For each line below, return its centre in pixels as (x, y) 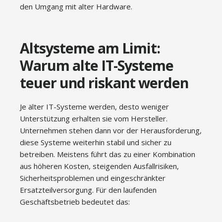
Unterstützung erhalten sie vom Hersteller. (94, 118)
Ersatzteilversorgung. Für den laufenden (88, 190)
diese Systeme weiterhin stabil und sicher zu (96, 142)
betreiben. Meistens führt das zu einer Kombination (108, 154)
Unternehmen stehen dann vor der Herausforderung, (111, 130)
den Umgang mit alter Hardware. (76, 6)
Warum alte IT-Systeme (97, 65)
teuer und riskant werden (104, 83)
